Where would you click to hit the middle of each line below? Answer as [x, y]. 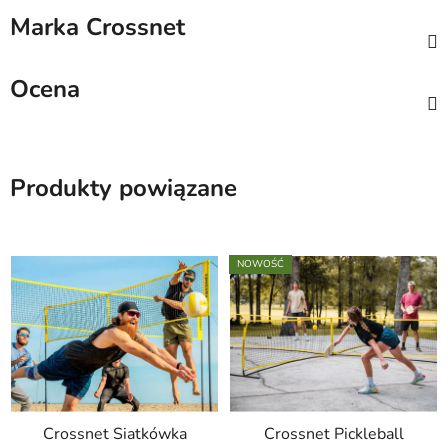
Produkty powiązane [123, 188]
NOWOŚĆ [260, 264]
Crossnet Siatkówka [114, 433]
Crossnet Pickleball [333, 433]
